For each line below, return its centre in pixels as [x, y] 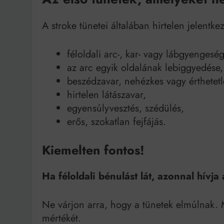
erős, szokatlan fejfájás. [116, 122]
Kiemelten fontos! [93, 150]
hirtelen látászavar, [106, 95]
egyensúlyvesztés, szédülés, [125, 108]
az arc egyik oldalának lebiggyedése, [145, 68]
